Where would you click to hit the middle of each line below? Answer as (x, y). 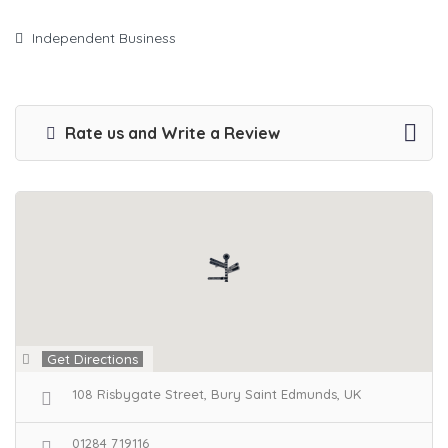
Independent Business (104, 38)
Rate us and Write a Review (170, 133)
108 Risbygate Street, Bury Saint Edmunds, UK (216, 394)
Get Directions (92, 359)
